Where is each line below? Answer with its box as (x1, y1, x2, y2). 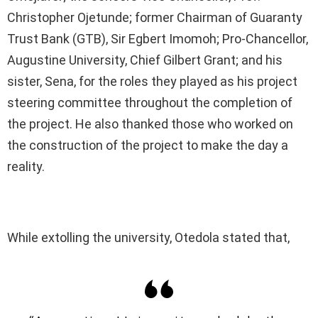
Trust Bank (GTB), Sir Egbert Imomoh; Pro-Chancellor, (7, 31, 308, 47)
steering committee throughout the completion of (7, 95, 292, 111)
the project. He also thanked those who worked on (7, 116, 293, 132)
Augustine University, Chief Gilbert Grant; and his (7, 53, 283, 68)
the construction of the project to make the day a (7, 138, 288, 153)
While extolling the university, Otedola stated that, (7, 230, 290, 246)
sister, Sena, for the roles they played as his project (7, 74, 297, 89)
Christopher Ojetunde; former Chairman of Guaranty (7, 10, 302, 26)
